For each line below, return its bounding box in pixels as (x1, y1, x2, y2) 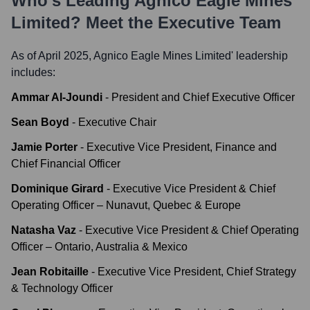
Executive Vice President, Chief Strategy (98, 266, 296, 277)
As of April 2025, (11, 50, 93, 62)
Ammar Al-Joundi (11, 91, 102, 103)
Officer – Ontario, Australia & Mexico (11, 241, 188, 253)
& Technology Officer (11, 282, 113, 294)
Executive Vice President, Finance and (86, 141, 277, 153)
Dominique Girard (11, 183, 104, 194)
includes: (11, 66, 55, 78)
